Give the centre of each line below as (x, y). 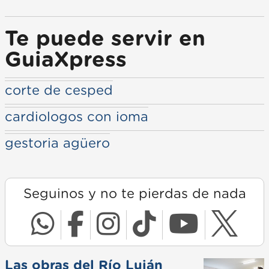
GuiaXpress (66, 60)
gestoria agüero (57, 143)
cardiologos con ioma (77, 117)
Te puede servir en (105, 39)
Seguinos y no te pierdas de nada (134, 194)
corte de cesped (59, 90)
